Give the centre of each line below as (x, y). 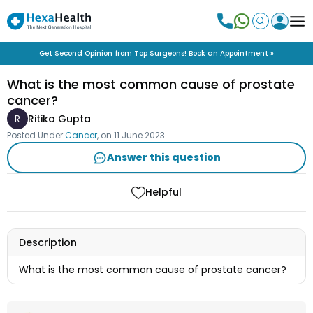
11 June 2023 (139, 135)
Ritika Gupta (59, 118)
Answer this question (163, 157)
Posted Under (35, 135)
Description (48, 243)
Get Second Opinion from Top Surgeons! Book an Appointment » (156, 53)
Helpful (163, 192)
